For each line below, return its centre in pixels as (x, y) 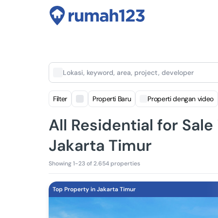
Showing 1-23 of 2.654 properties (94, 163)
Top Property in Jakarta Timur (94, 189)
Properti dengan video (181, 99)
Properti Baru (112, 99)
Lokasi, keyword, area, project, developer (128, 73)
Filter (60, 99)
